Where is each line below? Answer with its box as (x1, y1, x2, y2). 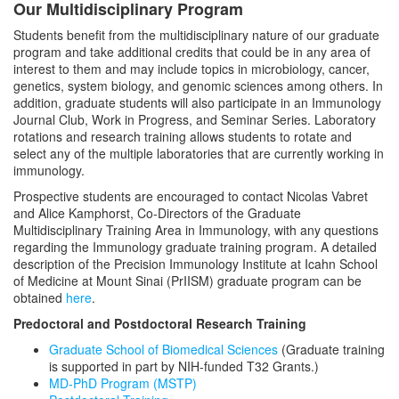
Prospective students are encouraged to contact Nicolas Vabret (13, 187, 368, 206)
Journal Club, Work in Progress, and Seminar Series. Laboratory (13, 110, 376, 129)
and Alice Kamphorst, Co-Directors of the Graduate (13, 204, 301, 223)
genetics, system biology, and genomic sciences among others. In (13, 77, 383, 95)
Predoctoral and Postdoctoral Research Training (13, 314, 306, 333)
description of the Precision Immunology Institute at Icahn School (13, 255, 378, 273)
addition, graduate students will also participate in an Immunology (13, 94, 381, 112)
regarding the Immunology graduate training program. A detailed (13, 238, 377, 256)
